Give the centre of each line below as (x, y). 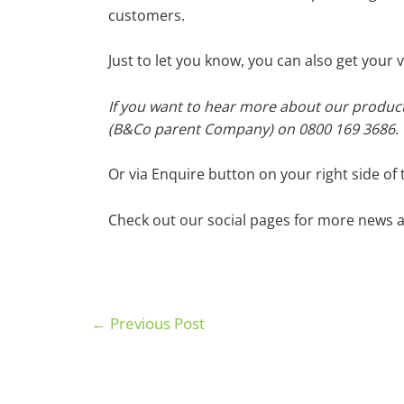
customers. (147, 15)
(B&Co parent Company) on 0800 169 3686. (253, 129)
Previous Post (155, 323)
